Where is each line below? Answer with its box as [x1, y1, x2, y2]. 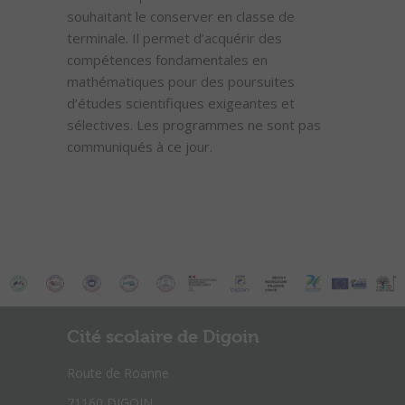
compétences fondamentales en [67, 51, 268, 69]
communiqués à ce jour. [67, 137, 212, 155]
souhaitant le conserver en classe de [67, 7, 295, 25]
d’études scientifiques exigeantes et [67, 94, 295, 112]
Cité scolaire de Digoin [67, 326, 259, 348]
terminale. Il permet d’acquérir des [67, 29, 282, 47]
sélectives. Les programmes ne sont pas [67, 116, 321, 134]
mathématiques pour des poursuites [67, 72, 295, 90]
